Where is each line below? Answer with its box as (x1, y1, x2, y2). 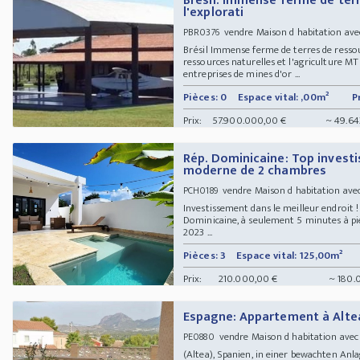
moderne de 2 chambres (183, 159, 327, 182)
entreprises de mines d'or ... (183, 64, 300, 83)
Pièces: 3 (183, 246, 226, 264)
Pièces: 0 (183, 88, 227, 106)
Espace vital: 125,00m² (236, 246, 343, 264)
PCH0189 (183, 182, 218, 198)
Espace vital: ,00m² (238, 88, 329, 106)
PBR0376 (183, 23, 219, 40)
